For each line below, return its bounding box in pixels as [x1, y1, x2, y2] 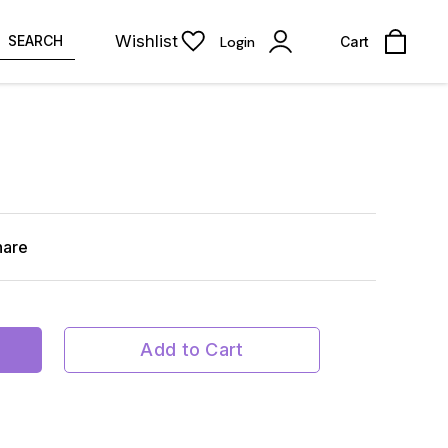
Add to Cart [140, 339, 244, 360]
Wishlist [115, 31, 178, 51]
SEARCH [8, 32, 63, 49]
